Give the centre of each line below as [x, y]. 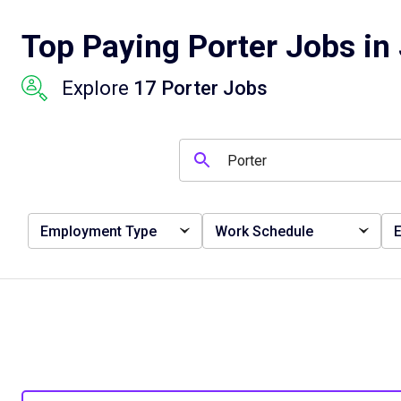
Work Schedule [264, 231]
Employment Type [98, 231]
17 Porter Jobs [200, 88]
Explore [98, 88]
